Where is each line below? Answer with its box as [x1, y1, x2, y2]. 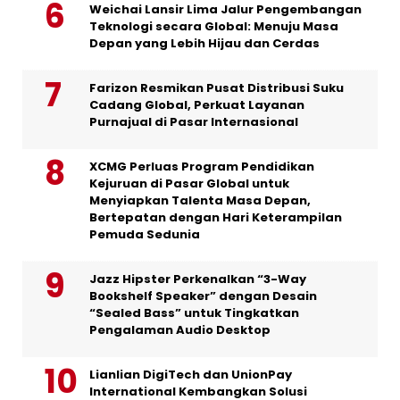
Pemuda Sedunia [89, 226, 200, 243]
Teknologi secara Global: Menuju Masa [89, 18, 338, 35]
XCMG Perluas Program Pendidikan [89, 158, 314, 175]
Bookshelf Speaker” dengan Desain [89, 287, 317, 304]
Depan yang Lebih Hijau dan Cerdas [89, 35, 320, 52]
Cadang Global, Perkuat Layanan [89, 96, 304, 113]
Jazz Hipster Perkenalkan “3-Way [89, 271, 306, 287]
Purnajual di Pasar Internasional [89, 113, 298, 130]
